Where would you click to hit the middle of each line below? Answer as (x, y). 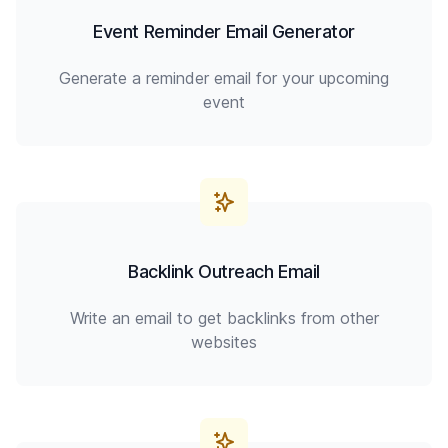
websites (224, 342)
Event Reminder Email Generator (224, 31)
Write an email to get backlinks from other (224, 318)
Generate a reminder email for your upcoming (224, 78)
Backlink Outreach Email (224, 271)
